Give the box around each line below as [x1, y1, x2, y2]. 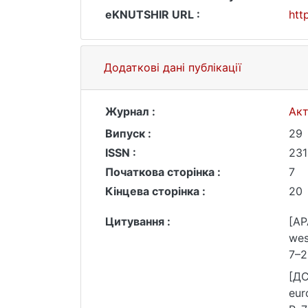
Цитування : [105, 214, 170, 228]
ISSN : [105, 146, 136, 159]
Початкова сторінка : [105, 165, 221, 179]
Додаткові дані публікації [104, 60, 241, 74]
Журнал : [105, 104, 155, 118]
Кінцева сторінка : [105, 184, 206, 198]
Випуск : [105, 126, 151, 140]
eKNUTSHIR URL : [105, 8, 200, 21]
